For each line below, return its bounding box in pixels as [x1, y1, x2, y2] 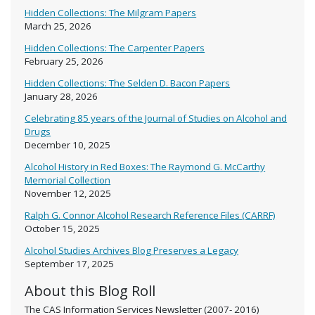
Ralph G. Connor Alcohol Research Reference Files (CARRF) [25, 208, 276, 221]
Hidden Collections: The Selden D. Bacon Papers [25, 76, 231, 89]
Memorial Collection [25, 173, 111, 186]
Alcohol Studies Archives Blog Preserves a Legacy [25, 243, 239, 257]
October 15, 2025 [25, 221, 101, 235]
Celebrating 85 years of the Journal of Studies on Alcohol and [25, 111, 288, 124]
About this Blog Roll [25, 280, 156, 300]
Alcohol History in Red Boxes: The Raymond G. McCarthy [25, 160, 266, 173]
